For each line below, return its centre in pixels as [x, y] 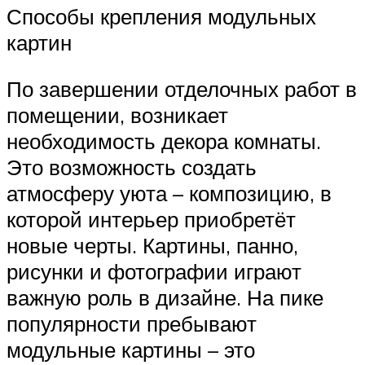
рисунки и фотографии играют [154, 272]
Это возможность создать [132, 167]
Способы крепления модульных [161, 16]
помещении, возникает [117, 115]
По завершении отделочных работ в [182, 89]
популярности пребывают [132, 324]
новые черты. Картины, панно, [152, 246]
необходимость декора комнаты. [164, 141]
